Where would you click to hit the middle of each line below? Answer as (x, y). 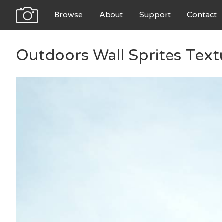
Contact (202, 15)
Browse (68, 15)
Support (155, 15)
